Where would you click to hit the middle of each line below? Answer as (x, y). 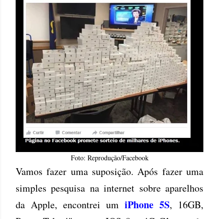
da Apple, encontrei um (70, 205)
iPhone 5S (147, 205)
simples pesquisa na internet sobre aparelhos (109, 188)
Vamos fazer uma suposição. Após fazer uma (109, 171)
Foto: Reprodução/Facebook (109, 158)
